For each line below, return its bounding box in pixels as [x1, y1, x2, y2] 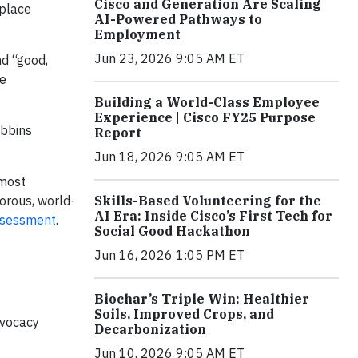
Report [94, 125, 141, 141]
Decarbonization [94, 321, 206, 337]
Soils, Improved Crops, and [94, 306, 274, 322]
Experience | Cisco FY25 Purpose [94, 109, 316, 125]
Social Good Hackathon [94, 223, 250, 239]
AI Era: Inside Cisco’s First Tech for [94, 208, 332, 224]
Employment [94, 26, 181, 42]
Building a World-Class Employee [94, 94, 320, 110]
